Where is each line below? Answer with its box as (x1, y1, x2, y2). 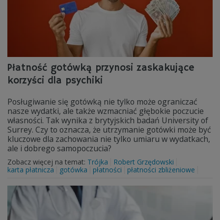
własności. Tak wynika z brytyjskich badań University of (7, 115, 208, 126)
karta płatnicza (7, 165, 54, 174)
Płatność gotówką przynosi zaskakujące (7, 62, 194, 74)
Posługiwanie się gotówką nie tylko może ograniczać (7, 96, 197, 107)
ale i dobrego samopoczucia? (7, 143, 111, 154)
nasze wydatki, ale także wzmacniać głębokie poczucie (7, 106, 204, 116)
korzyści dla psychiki (7, 75, 103, 87)
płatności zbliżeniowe (127, 165, 195, 174)
